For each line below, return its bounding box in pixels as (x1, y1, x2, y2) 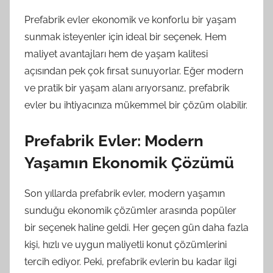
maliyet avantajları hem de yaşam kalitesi (24, 48, 208, 60)
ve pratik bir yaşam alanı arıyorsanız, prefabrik (24, 82, 229, 94)
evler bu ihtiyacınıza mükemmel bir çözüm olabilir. (24, 99, 247, 111)
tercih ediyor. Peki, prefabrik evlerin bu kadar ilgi (24, 256, 236, 268)
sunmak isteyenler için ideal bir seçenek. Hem (24, 30, 227, 43)
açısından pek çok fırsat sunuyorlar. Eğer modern (24, 65, 243, 77)
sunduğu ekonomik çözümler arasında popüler (24, 205, 236, 216)
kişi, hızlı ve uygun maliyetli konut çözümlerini (24, 239, 227, 250)
